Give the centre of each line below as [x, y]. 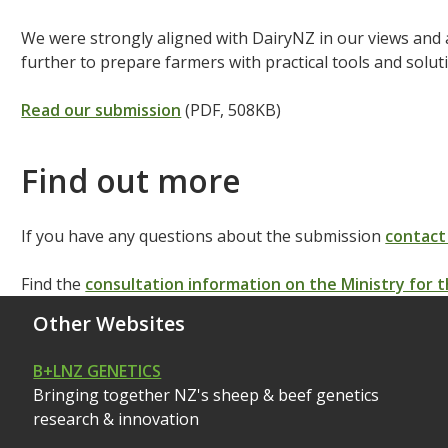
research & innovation [116, 419]
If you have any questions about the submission [203, 236]
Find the [53, 284]
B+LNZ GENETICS [97, 371]
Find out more [131, 180]
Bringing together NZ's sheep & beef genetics [206, 395]
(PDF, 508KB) [231, 110]
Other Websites [109, 323]
